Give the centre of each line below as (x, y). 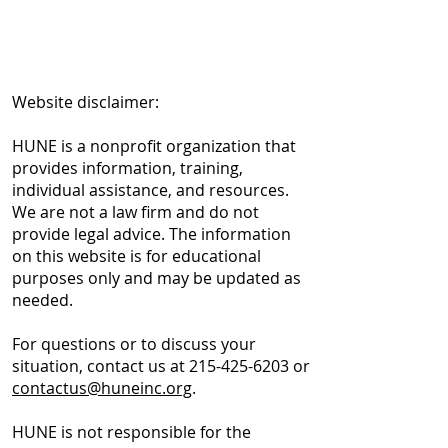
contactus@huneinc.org (102, 388)
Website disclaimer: (85, 102)
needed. (42, 300)
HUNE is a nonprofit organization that (154, 146)
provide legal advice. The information (151, 234)
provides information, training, (127, 168)
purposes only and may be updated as (156, 278)
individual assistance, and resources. (150, 190)
